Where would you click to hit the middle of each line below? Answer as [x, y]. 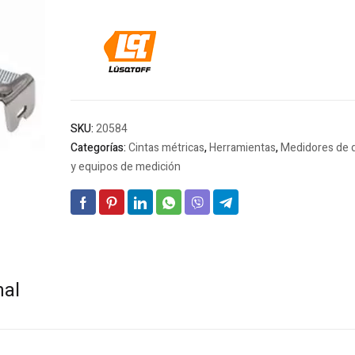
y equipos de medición [126, 167]
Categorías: [99, 148]
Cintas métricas [166, 148]
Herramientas [242, 148]
